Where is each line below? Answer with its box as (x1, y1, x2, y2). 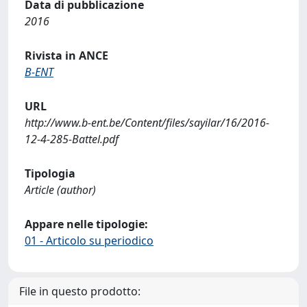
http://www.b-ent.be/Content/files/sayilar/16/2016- (25, 115, 269, 130)
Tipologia (25, 166, 75, 181)
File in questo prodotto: (19, 284, 140, 299)
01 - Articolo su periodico (25, 233, 153, 248)
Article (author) (25, 182, 96, 197)
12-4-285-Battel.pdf (25, 132, 119, 147)
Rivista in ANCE (25, 48, 108, 63)
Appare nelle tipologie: (25, 217, 148, 232)
